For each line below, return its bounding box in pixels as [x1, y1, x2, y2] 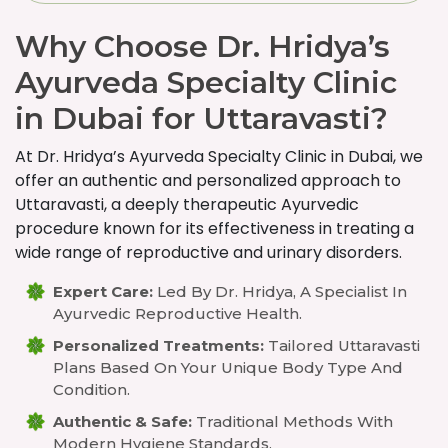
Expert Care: [53, 282, 153, 301]
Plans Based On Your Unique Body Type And [53, 358, 403, 377]
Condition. [53, 380, 130, 399]
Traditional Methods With [192, 412, 393, 431]
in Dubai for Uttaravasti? [15, 100, 388, 137]
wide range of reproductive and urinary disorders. [15, 241, 402, 264]
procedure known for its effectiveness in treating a [15, 217, 414, 240]
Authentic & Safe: [53, 412, 192, 431]
